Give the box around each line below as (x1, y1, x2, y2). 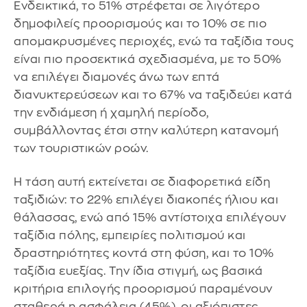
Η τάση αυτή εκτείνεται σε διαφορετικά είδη (14, 176, 270, 188)
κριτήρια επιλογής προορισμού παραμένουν (14, 283, 273, 295)
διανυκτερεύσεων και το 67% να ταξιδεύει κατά (14, 88, 292, 101)
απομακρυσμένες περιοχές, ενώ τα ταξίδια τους (14, 35, 293, 47)
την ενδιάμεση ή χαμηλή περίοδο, (14, 106, 209, 119)
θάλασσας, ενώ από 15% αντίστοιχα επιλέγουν (14, 212, 286, 224)
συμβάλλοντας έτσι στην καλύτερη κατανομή (14, 124, 278, 136)
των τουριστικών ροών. (14, 142, 149, 154)
